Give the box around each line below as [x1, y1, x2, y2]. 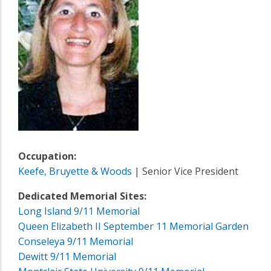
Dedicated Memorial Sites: [18, 189, 146, 203]
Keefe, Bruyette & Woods [18, 164, 132, 178]
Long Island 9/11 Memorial [18, 204, 140, 218]
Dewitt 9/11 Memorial [18, 249, 116, 263]
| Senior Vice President [132, 164, 238, 178]
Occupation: [18, 149, 76, 163]
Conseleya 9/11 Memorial [18, 234, 133, 248]
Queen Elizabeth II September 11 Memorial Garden [18, 219, 249, 233]
